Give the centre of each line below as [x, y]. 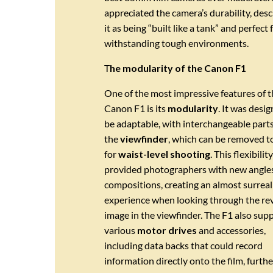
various [120, 230]
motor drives [167, 230]
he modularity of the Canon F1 [178, 68]
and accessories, [231, 230]
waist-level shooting [164, 154]
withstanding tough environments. [176, 43]
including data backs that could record [183, 245]
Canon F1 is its [136, 108]
